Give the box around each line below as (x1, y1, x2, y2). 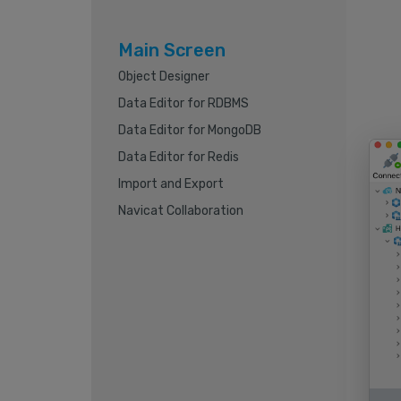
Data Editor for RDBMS (118, 96, 249, 111)
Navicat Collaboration (118, 203, 243, 218)
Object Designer (118, 69, 209, 84)
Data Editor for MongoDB (118, 123, 261, 138)
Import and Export (118, 176, 224, 192)
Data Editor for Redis (118, 149, 239, 165)
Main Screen (118, 39, 226, 61)
